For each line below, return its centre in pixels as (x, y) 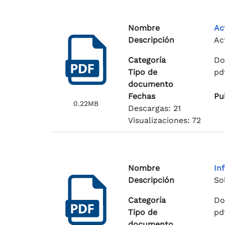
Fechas (141, 96)
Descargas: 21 (154, 108)
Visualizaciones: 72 (164, 120)
